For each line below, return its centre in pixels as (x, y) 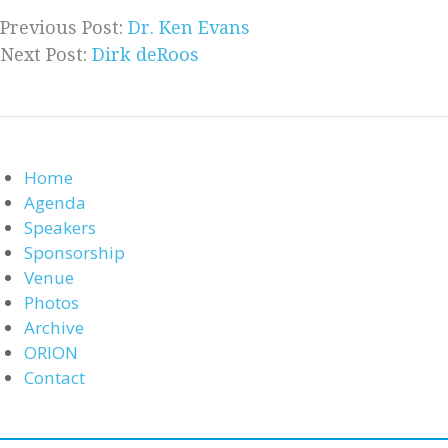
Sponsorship (74, 253)
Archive (54, 328)
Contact (54, 378)
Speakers (60, 228)
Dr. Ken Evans (189, 28)
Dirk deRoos (145, 55)
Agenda (55, 203)
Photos (51, 303)
